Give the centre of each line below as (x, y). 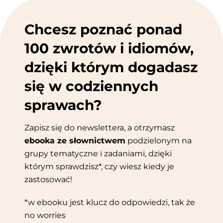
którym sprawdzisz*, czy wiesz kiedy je (100, 167)
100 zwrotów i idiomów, (109, 49)
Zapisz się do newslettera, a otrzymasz (100, 128)
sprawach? (63, 105)
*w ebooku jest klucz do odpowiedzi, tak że (110, 203)
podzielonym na (159, 141)
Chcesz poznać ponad (104, 30)
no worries (45, 216)
